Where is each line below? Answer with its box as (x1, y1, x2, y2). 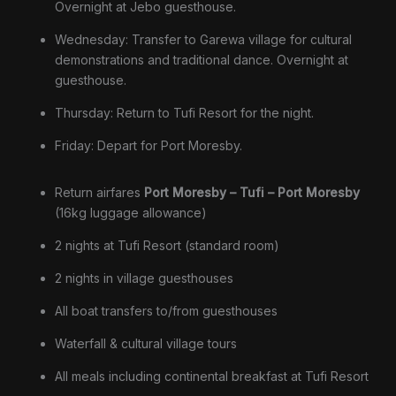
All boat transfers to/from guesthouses (55, 303, 278, 319)
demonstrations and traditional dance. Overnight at (55, 51, 348, 67)
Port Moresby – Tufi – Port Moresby (144, 185, 360, 201)
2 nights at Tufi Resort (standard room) (55, 238, 279, 254)
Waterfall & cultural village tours (55, 336, 237, 352)
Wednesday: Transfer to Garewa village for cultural (55, 31, 352, 47)
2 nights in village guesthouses (55, 270, 233, 286)
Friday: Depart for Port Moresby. (55, 137, 242, 153)
